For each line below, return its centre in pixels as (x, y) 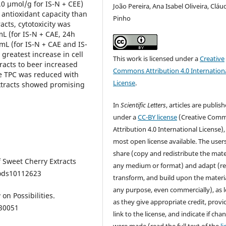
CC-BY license (158, 117)
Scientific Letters (144, 105)
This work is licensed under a (157, 59)
